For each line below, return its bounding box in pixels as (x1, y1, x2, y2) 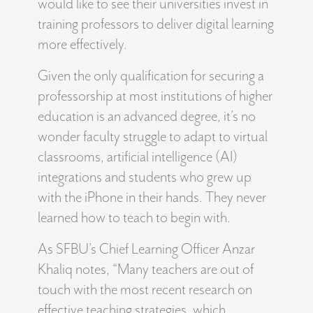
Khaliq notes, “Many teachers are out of (38, 261, 254, 278)
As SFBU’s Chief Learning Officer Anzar (38, 240, 255, 258)
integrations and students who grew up (38, 168, 252, 186)
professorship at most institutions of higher (38, 87, 272, 105)
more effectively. (38, 36, 127, 53)
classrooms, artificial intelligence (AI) (38, 148, 238, 166)
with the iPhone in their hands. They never (38, 189, 266, 206)
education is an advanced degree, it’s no (38, 108, 256, 125)
